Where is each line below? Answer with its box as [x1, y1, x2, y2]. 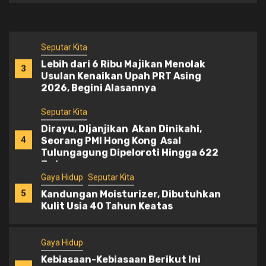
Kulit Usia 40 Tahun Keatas [41, 200, 173, 212]
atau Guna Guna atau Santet [41, 5, 183, 17]
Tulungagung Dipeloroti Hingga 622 [41, 147, 218, 159]
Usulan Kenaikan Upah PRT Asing [41, 69, 201, 81]
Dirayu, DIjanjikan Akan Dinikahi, [41, 123, 202, 135]
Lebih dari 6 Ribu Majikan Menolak [41, 58, 205, 69]
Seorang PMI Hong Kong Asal [41, 135, 181, 147]
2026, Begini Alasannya [41, 81, 156, 93]
